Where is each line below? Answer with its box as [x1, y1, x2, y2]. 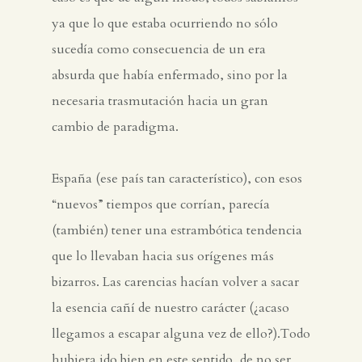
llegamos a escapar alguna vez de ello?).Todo [52, 325, 310, 343]
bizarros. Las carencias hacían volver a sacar [52, 273, 299, 292]
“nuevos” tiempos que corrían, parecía [52, 196, 270, 214]
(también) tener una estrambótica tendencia [52, 221, 302, 240]
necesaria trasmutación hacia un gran [52, 92, 268, 111]
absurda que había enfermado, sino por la [52, 66, 288, 85]
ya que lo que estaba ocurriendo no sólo [52, 15, 278, 33]
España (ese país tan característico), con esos [52, 170, 302, 188]
